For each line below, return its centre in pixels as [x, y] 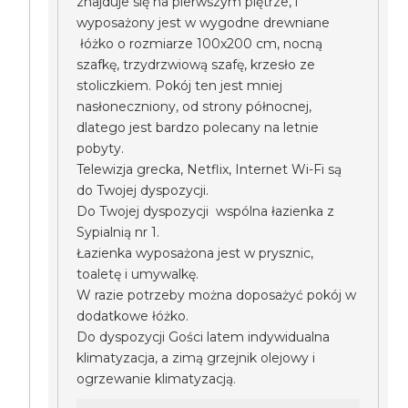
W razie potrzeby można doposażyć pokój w [217, 295]
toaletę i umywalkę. [138, 274]
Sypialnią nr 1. [118, 232]
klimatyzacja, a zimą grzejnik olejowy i [196, 358]
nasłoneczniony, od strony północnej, [194, 107]
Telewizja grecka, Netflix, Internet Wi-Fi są [209, 169]
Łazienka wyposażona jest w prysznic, [195, 253]
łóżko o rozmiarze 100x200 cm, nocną [200, 44]
